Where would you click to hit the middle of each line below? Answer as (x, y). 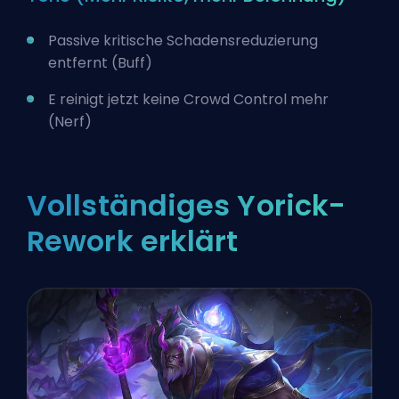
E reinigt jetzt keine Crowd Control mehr (188, 99)
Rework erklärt (133, 240)
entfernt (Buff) (100, 62)
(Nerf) (70, 121)
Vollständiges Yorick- (187, 205)
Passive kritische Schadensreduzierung (183, 40)
